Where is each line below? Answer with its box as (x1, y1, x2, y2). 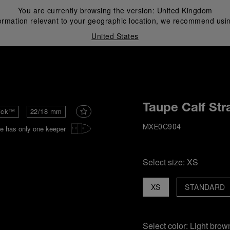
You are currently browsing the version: (17, 5, 157, 15)
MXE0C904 (142, 124, 181, 131)
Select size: (142, 156, 187, 168)
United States (91, 31, 139, 41)
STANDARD (184, 182, 225, 192)
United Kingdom (157, 5, 213, 15)
